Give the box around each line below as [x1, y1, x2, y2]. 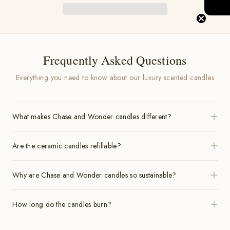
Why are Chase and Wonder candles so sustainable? [12, 170, 177, 181]
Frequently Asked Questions [43, 52, 187, 69]
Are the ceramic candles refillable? [12, 141, 121, 151]
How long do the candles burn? [12, 199, 112, 210]
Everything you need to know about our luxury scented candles [15, 72, 215, 83]
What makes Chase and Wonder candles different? [12, 111, 171, 122]
